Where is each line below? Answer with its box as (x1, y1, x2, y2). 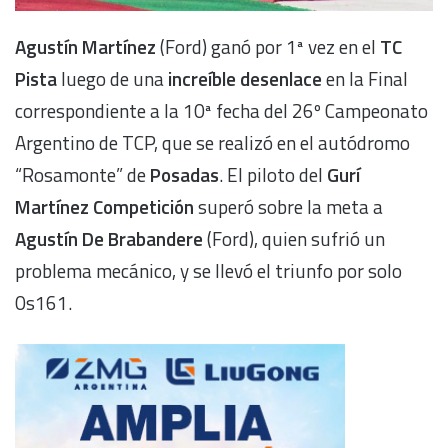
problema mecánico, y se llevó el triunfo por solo (15, 255, 402, 285)
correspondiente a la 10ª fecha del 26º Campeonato (15, 95, 428, 125)
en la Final (322, 63, 408, 93)
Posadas (150, 159, 219, 189)
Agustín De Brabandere (15, 223, 203, 253)
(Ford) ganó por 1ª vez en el (160, 31, 380, 61)
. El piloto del (219, 159, 327, 189)
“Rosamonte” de (15, 159, 150, 189)
